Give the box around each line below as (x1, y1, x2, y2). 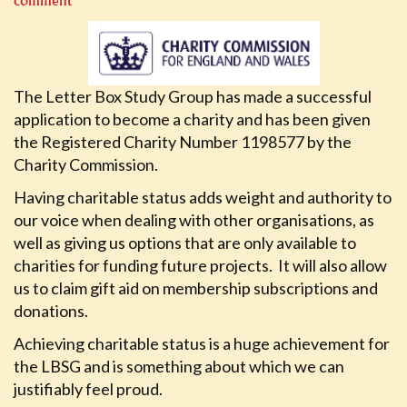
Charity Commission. (14, 154, 161, 174)
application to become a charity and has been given (14, 109, 371, 129)
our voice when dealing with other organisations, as (14, 210, 374, 230)
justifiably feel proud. (14, 379, 163, 399)
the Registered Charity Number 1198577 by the (14, 132, 352, 152)
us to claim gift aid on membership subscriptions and (14, 278, 378, 298)
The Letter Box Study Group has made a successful (14, 86, 372, 106)
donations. (14, 301, 88, 321)
